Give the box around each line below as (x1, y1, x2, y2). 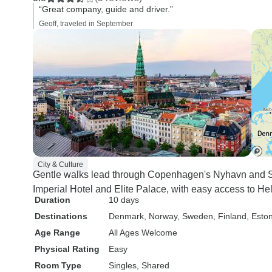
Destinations (35, 211, 87, 221)
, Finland (213, 211, 246, 221)
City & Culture (38, 160, 83, 169)
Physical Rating (35, 244, 100, 254)
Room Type (35, 260, 81, 270)
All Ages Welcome (109, 228, 177, 237)
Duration (35, 195, 70, 205)
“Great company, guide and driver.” (39, 4, 173, 14)
